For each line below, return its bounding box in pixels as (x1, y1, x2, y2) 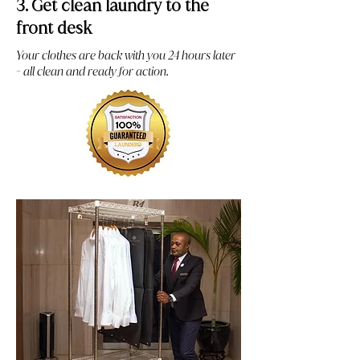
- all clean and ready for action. (16, 64, 169, 78)
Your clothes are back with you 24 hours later (16, 48, 235, 62)
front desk (16, 17, 92, 39)
